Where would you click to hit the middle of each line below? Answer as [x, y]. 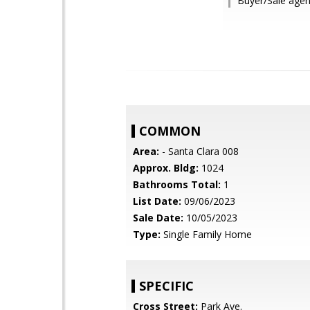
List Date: [157, 201]
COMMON [170, 131]
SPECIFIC [166, 286]
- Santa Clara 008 [199, 151]
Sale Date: [158, 218]
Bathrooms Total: [177, 184]
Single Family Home [206, 234]
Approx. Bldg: [166, 168]
